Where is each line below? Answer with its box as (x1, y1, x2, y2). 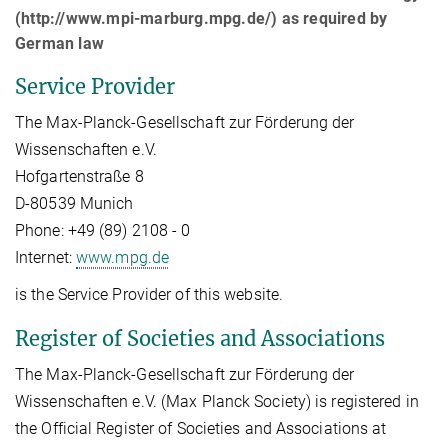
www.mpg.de (76, 247, 169, 267)
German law (15, 33, 104, 53)
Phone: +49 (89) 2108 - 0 (15, 220, 191, 240)
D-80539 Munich (15, 193, 134, 213)
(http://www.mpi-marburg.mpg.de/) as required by (15, 8, 388, 28)
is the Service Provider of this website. (15, 284, 283, 304)
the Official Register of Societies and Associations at (15, 418, 387, 438)
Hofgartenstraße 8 (15, 166, 144, 186)
